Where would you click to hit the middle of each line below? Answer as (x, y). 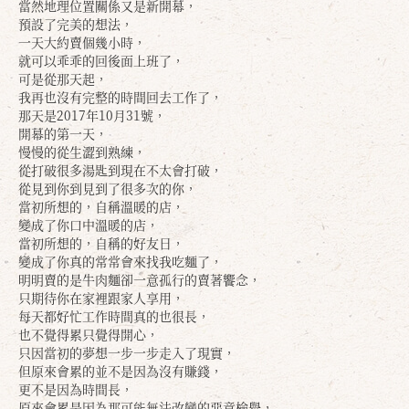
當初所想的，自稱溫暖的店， (101, 206)
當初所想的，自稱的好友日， (101, 243)
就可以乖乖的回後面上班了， (101, 60)
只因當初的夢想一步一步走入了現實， (127, 352)
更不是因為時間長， (76, 389)
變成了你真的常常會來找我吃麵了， (121, 261)
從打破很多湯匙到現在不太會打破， (121, 170)
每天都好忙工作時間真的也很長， (114, 316)
